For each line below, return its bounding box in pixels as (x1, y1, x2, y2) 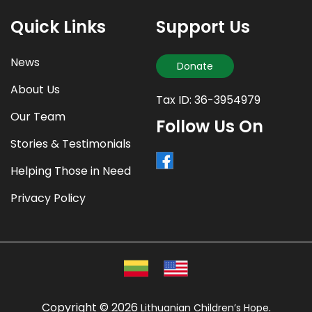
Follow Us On (156, 115, 263, 139)
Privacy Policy (10, 189, 86, 206)
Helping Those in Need (10, 162, 131, 179)
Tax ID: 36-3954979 (156, 91, 260, 108)
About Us (10, 81, 60, 97)
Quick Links (10, 15, 106, 38)
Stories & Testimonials (10, 135, 131, 152)
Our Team (10, 108, 65, 125)
